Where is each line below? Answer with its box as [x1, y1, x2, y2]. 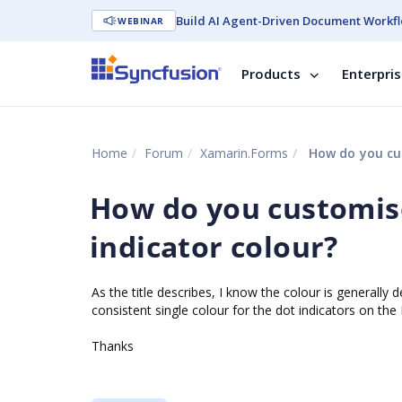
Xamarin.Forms [200, 144, 288, 162]
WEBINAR [118, 14, 164, 27]
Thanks [92, 337, 134, 354]
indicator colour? [90, 227, 338, 266]
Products [241, 65, 301, 83]
